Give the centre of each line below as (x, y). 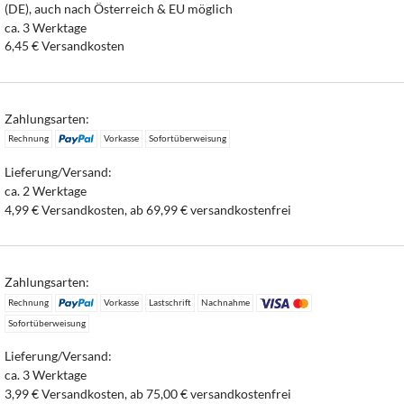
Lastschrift (170, 302)
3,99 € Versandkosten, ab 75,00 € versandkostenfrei (148, 393)
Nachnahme (225, 302)
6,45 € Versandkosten (65, 46)
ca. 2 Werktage (46, 190)
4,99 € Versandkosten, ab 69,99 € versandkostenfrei (148, 209)
